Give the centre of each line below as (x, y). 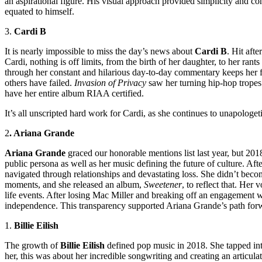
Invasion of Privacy (110, 83)
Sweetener (163, 185)
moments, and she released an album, (74, 185)
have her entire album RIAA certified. (74, 94)
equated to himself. (39, 12)
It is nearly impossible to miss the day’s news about (100, 51)
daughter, (199, 62)
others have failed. (39, 83)
